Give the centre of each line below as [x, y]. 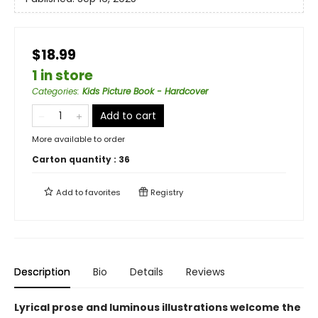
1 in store [62, 76]
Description [42, 272]
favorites [103, 192]
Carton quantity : [75, 159]
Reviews [205, 272]
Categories [55, 91]
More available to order [78, 139]
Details [147, 272]
